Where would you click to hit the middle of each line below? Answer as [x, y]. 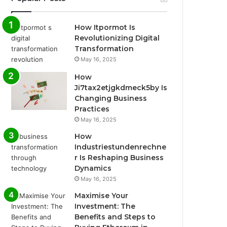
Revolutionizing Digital [117, 38]
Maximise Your [102, 196]
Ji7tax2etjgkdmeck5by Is [121, 88]
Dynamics [93, 168]
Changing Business [111, 98]
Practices [92, 109]
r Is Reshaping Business [119, 158]
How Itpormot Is [105, 27]
